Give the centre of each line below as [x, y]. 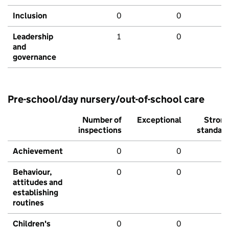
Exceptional [159, 120]
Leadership [33, 37]
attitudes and [38, 182]
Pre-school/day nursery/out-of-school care [106, 99]
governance [35, 57]
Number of [102, 120]
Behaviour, [32, 172]
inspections [100, 130]
